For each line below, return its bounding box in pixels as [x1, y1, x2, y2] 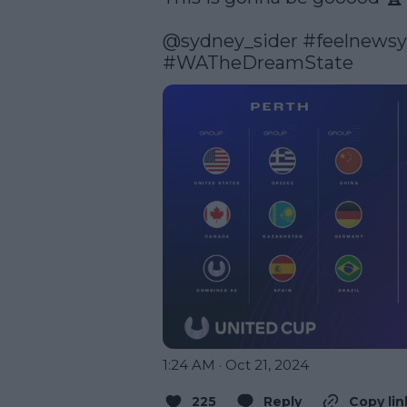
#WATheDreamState [163, 52, 353, 74]
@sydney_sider [163, 30, 298, 53]
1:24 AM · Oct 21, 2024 [163, 356, 309, 374]
